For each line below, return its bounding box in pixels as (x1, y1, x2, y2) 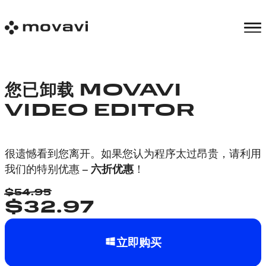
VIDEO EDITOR (5, 103, 196, 120)
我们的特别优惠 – (5, 161, 91, 176)
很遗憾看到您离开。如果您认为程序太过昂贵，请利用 (5, 145, 261, 161)
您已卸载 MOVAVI (5, 83, 182, 100)
